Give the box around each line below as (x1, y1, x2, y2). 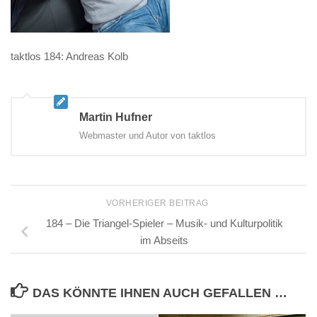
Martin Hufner (79, 111, 152, 123)
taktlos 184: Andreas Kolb (11, 50, 128, 62)
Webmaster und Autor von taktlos (79, 130, 216, 141)
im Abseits (140, 234, 188, 246)
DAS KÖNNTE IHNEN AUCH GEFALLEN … (32, 285, 287, 300)
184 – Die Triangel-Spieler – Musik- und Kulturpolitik (45, 217, 283, 229)
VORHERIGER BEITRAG (105, 198, 212, 208)
